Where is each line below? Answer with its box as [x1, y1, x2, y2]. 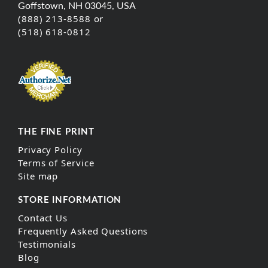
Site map [18, 170, 59, 182]
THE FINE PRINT [18, 127, 95, 137]
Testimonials [18, 238, 76, 251]
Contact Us [18, 212, 68, 224]
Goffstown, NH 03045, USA [18, 1, 136, 11]
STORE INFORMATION [18, 196, 122, 205]
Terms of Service [18, 157, 95, 169]
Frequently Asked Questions [18, 225, 148, 237]
